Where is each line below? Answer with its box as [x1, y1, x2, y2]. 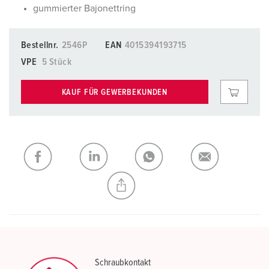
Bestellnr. [21, 40, 59, 50]
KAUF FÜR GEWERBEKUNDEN [61, 88, 168, 97]
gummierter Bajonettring [33, 4, 136, 13]
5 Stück [41, 57, 72, 67]
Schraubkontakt [94, 258, 151, 267]
